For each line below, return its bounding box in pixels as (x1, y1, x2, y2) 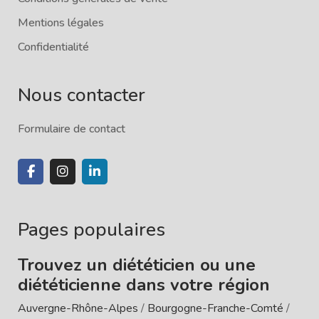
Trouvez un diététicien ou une (18, 253, 256, 276)
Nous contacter (18, 82, 145, 108)
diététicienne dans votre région (18, 273, 270, 296)
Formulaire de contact (18, 120, 125, 137)
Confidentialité (18, 38, 89, 55)
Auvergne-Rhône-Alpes (18, 300, 138, 316)
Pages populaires (18, 216, 165, 242)
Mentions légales (18, 14, 104, 31)
